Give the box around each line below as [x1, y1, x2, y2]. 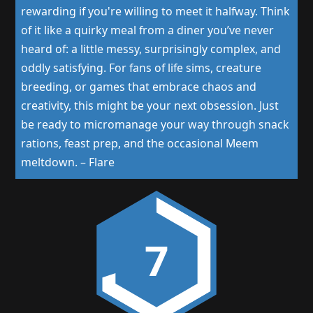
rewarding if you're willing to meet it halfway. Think [20, 3, 290, 20]
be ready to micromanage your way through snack [20, 117, 289, 133]
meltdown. [20, 154, 78, 170]
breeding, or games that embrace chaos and [20, 79, 256, 95]
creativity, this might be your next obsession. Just [20, 98, 279, 114]
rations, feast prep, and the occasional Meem [20, 136, 259, 152]
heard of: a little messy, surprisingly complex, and [20, 41, 281, 57]
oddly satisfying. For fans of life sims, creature [20, 60, 261, 76]
